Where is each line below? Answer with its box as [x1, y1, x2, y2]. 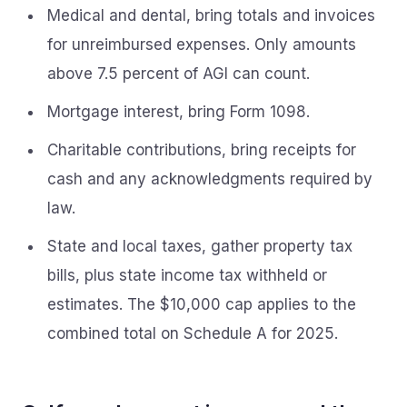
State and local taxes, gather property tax [47, 237, 352, 255]
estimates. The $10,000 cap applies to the [47, 295, 356, 313]
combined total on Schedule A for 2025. [47, 324, 338, 342]
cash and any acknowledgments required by [47, 170, 372, 188]
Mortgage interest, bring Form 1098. [47, 103, 310, 121]
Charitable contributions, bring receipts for [47, 141, 356, 159]
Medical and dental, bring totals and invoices [47, 6, 375, 25]
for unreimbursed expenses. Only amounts [47, 35, 356, 54]
